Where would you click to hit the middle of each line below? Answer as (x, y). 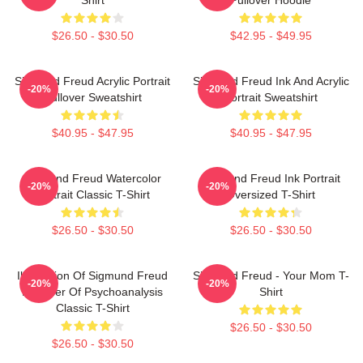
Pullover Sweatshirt (92, 97)
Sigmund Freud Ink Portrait (271, 178)
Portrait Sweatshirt (271, 97)
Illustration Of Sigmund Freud (92, 275)
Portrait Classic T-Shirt (92, 194)
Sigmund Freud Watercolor (92, 178)
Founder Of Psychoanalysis (92, 291)
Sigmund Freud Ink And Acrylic (271, 81)
